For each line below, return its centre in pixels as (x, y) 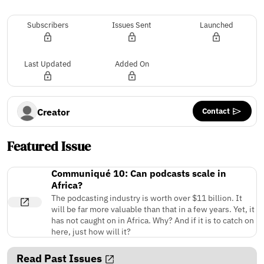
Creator (53, 112)
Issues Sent (132, 25)
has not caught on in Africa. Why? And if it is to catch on (153, 220)
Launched (216, 25)
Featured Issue (49, 147)
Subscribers (47, 25)
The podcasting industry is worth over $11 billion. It (147, 197)
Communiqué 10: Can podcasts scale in (139, 173)
